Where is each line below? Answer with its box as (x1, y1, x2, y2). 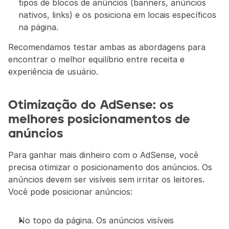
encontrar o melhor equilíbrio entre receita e (8, 54, 185, 64)
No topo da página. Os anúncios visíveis (18, 215, 174, 225)
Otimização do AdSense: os (8, 99, 173, 111)
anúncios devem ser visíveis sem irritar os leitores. (8, 174, 204, 185)
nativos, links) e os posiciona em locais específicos (18, 10, 216, 20)
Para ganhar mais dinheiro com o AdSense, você (8, 150, 198, 160)
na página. (18, 22, 58, 32)
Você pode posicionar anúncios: (8, 187, 132, 197)
